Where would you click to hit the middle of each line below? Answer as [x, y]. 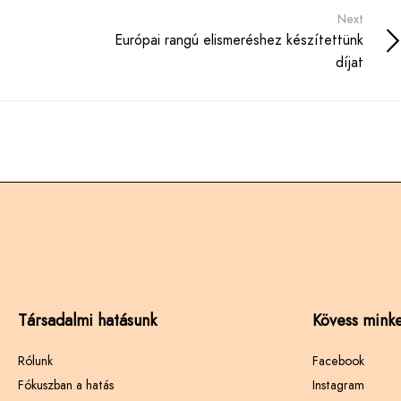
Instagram [338, 385]
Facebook [338, 361]
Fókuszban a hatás [66, 385]
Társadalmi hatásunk [87, 321]
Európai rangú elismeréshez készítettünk [239, 40]
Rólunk [35, 361]
